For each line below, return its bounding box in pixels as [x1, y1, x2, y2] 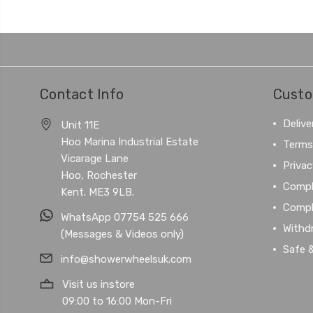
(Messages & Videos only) [61, 227, 184, 240]
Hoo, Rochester [61, 168, 137, 182]
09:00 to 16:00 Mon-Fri [62, 294, 172, 307]
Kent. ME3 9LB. [61, 185, 134, 198]
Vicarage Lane [61, 152, 129, 165]
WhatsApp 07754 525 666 [61, 210, 189, 224]
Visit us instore [62, 277, 135, 291]
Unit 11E [61, 118, 99, 131]
